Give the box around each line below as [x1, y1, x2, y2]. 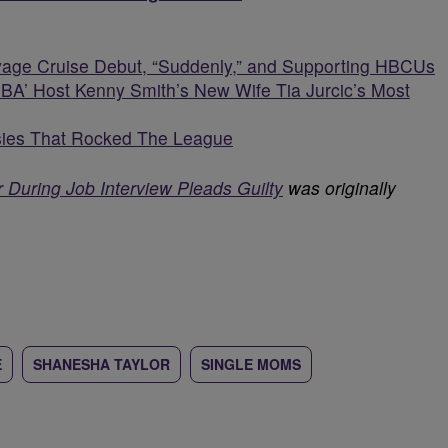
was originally [283, 175, 396, 200]
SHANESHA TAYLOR [33, 354, 170, 374]
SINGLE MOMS [201, 354, 301, 374]
